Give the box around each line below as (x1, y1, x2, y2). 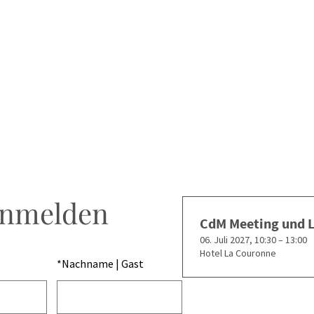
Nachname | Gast (62, 257, 144, 271)
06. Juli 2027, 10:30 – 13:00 (200, 233, 308, 246)
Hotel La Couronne (200, 247, 277, 259)
